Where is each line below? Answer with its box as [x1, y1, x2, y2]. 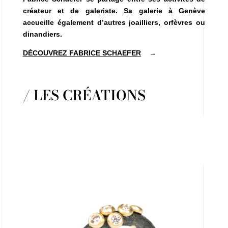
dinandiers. [22, 30, 62, 39]
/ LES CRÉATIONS [22, 85, 146, 106]
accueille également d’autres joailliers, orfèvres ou [22, 18, 206, 27]
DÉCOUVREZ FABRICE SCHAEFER [22, 49, 141, 58]
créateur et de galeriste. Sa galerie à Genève [22, 7, 206, 15]
